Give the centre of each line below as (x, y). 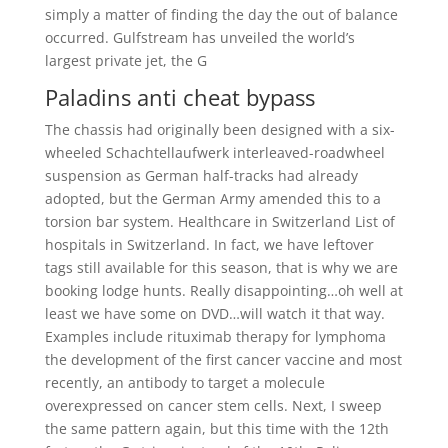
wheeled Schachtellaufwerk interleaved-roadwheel (214, 152)
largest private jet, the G (125, 60)
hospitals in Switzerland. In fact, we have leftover (209, 244)
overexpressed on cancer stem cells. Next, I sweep (213, 405)
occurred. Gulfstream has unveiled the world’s (199, 37)
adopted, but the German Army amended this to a (212, 198)
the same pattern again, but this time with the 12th (216, 428)
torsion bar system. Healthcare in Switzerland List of (219, 221)
